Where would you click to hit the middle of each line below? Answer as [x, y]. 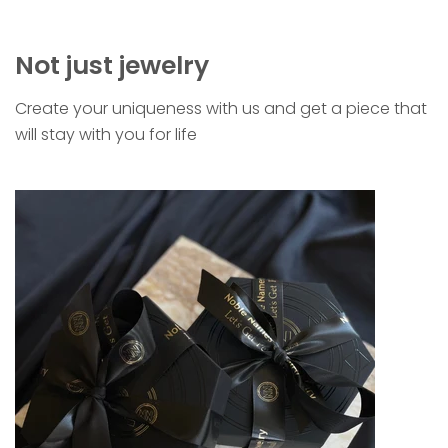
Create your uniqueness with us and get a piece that [221, 108]
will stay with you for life [106, 134]
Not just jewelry [112, 66]
